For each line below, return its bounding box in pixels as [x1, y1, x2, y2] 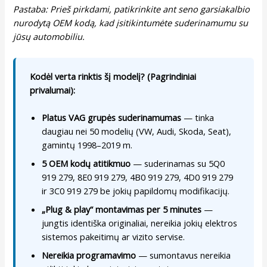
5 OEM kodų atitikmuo [42, 157, 131, 170]
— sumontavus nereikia [136, 249, 231, 262]
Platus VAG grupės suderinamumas [42, 111, 182, 124]
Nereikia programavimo [42, 249, 136, 262]
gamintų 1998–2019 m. [42, 139, 133, 151]
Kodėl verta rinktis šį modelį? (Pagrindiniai [30, 70, 197, 82]
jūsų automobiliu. [13, 30, 85, 42]
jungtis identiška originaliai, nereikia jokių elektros [42, 217, 238, 229]
